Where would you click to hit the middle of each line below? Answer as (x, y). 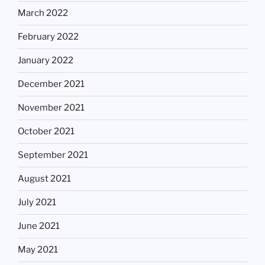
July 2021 (37, 203)
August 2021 (44, 179)
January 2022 (46, 61)
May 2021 (38, 250)
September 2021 (53, 155)
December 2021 (51, 84)
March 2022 (43, 13)
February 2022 (48, 37)
